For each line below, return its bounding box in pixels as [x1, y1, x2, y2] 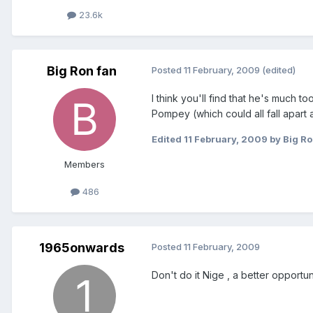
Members [64, 158, 105, 170]
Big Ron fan [47, 63, 117, 78]
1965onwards [39, 240, 124, 255]
